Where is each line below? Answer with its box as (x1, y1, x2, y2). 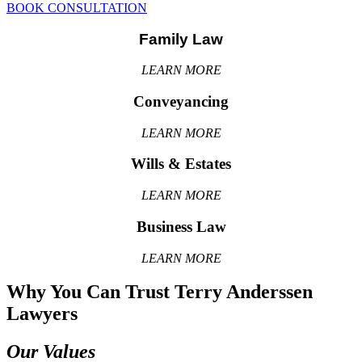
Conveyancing (133, 92, 229, 110)
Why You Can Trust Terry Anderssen (6, 281, 313, 303)
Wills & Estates (131, 155, 231, 173)
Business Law (136, 217, 226, 235)
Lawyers (6, 303, 78, 325)
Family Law (139, 30, 223, 48)
